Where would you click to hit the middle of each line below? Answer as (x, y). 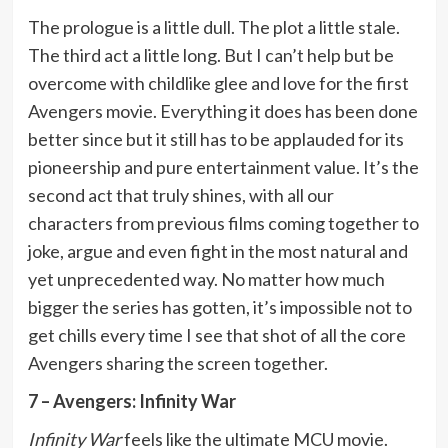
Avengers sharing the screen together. (177, 362)
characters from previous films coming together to (223, 222)
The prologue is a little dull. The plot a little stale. (213, 26)
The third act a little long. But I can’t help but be (210, 54)
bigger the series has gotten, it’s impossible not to (219, 306)
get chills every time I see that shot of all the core (216, 334)
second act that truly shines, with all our (180, 194)
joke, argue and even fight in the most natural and (217, 250)
